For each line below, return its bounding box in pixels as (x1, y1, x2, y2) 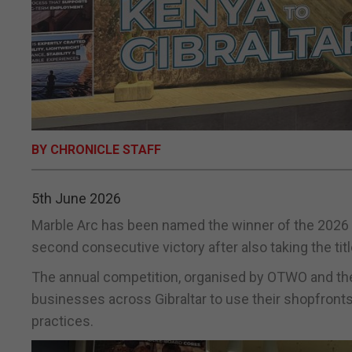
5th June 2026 (31, 190, 121, 207)
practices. (31, 313, 93, 330)
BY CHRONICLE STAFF (31, 142, 161, 158)
